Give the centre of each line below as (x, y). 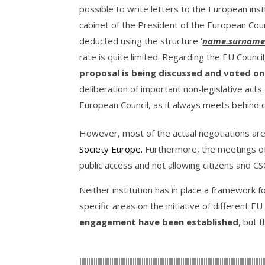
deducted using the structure (140, 41)
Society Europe (110, 149)
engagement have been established (159, 222)
